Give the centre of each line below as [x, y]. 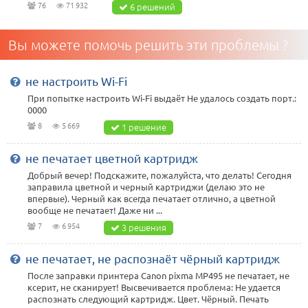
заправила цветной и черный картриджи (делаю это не [146, 187]
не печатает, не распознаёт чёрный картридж [153, 258]
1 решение [144, 127]
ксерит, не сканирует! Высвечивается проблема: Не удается [154, 287]
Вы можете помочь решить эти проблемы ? [148, 45]
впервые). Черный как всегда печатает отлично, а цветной [152, 198]
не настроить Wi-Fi [76, 81]
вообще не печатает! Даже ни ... [95, 210]
